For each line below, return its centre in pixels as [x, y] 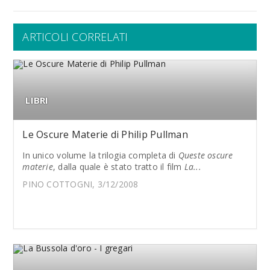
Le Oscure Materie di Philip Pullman [105, 134]
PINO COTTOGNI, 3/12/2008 [80, 184]
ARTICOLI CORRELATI [75, 37]
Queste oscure [206, 155]
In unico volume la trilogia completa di [100, 155]
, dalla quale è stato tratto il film [118, 167]
